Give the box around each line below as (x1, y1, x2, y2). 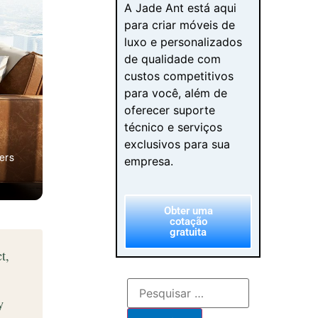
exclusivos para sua (124, 137, 231, 152)
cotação (169, 214, 207, 228)
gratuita (170, 225, 207, 238)
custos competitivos (124, 69, 234, 84)
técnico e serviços (124, 120, 223, 135)
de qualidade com (124, 52, 221, 67)
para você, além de (124, 86, 228, 101)
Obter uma (163, 204, 213, 217)
